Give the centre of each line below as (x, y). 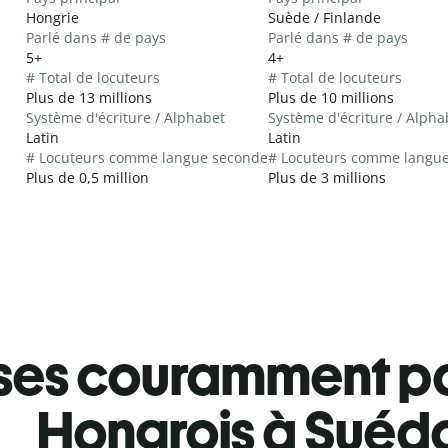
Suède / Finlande (324, 17)
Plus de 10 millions (331, 97)
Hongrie (52, 17)
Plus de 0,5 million (87, 177)
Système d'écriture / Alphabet (125, 117)
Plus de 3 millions (327, 177)
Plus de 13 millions (89, 97)
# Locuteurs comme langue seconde (147, 157)
